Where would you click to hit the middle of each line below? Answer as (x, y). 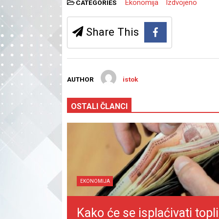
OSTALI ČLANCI (99, 106)
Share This (111, 32)
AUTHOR (80, 79)
